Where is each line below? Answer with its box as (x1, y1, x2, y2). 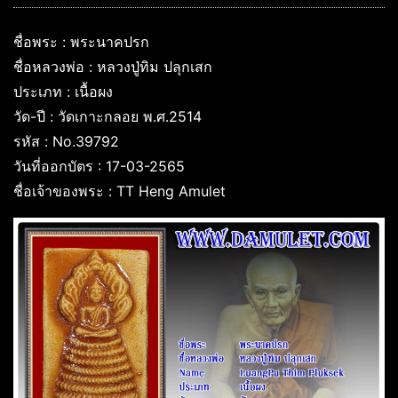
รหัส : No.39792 (13, 131, 119, 150)
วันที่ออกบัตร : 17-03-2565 (13, 156, 185, 175)
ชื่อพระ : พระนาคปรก (13, 32, 149, 51)
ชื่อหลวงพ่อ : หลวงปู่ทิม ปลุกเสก (13, 57, 212, 76)
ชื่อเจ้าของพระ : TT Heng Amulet (13, 181, 226, 200)
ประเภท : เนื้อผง (13, 82, 113, 100)
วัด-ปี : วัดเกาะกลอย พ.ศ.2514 (13, 107, 202, 125)
